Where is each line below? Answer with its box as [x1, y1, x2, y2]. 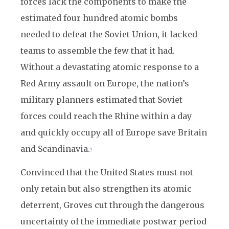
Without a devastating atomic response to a [20, 62, 199, 72]
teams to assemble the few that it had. [20, 45, 175, 56]
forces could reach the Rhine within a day [20, 111, 192, 121]
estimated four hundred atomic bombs [20, 13, 178, 23]
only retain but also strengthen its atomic [20, 184, 192, 194]
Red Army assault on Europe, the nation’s [20, 78, 189, 88]
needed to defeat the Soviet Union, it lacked [20, 29, 197, 39]
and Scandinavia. [20, 144, 90, 154]
